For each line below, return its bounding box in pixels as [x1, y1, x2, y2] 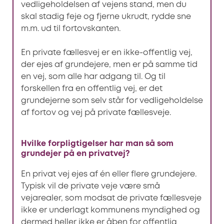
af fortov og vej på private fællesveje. [20, 108, 171, 116]
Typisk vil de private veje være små [20, 182, 160, 190]
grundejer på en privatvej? [20, 149, 130, 157]
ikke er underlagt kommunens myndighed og [20, 206, 200, 214]
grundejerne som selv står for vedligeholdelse [20, 96, 203, 104]
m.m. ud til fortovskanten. [20, 24, 120, 32]
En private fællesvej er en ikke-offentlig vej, [20, 48, 192, 56]
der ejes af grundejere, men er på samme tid [20, 60, 197, 68]
